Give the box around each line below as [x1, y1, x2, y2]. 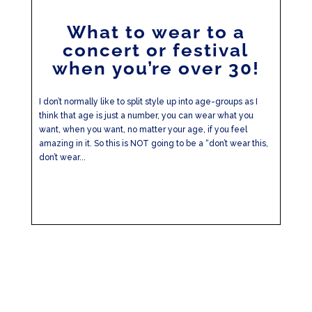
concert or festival [63, 40, 249, 61]
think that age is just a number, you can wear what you [38, 111, 253, 120]
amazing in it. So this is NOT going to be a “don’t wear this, [38, 139, 268, 148]
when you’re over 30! [52, 58, 260, 79]
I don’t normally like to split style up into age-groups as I [38, 97, 258, 107]
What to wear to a [66, 22, 245, 42]
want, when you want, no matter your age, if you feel [38, 125, 247, 134]
